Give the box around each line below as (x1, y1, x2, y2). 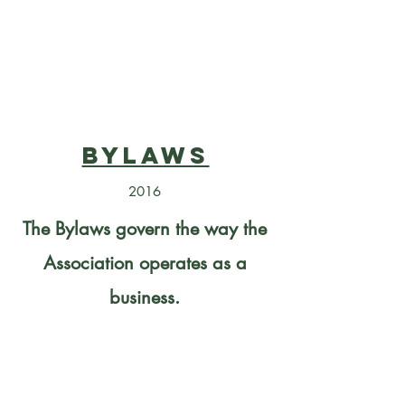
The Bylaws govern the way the (23, 217, 267, 240)
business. (109, 286, 180, 309)
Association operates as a (42, 251, 247, 275)
